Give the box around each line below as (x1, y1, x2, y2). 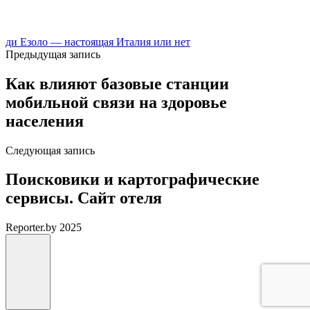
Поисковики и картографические (6, 170, 259, 189)
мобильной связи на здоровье (6, 93, 227, 111)
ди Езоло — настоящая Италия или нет (6, 35, 190, 48)
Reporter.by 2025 (6, 221, 82, 234)
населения (6, 111, 84, 130)
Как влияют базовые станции (6, 74, 229, 93)
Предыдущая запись (6, 48, 100, 60)
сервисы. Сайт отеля (6, 189, 162, 208)
